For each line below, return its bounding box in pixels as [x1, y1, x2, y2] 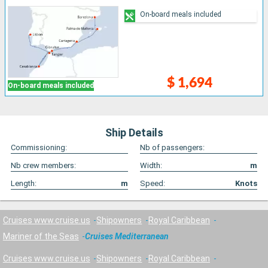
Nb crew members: [11, 161, 76, 170]
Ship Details [105, 126, 163, 139]
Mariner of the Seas [2, 232, 79, 242]
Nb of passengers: [140, 143, 205, 153]
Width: [140, 161, 162, 170]
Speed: [140, 179, 165, 188]
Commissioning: [11, 143, 67, 153]
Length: [11, 179, 36, 188]
